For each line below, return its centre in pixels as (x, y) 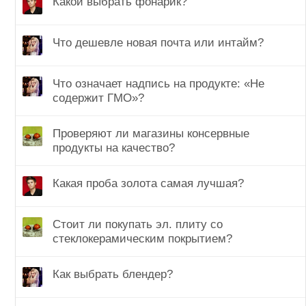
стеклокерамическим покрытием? (142, 238)
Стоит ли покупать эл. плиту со (138, 224)
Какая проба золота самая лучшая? (148, 183)
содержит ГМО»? (98, 98)
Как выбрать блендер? (113, 274)
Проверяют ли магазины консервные (151, 133)
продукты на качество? (114, 148)
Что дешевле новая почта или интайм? (158, 43)
